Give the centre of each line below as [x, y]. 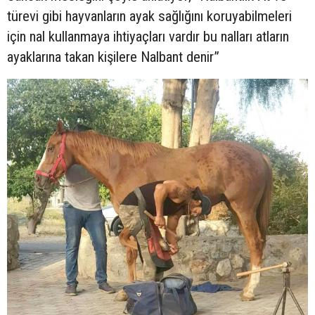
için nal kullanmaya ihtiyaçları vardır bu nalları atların [148, 36]
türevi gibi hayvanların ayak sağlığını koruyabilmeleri [149, 16]
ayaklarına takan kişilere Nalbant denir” [113, 57]
